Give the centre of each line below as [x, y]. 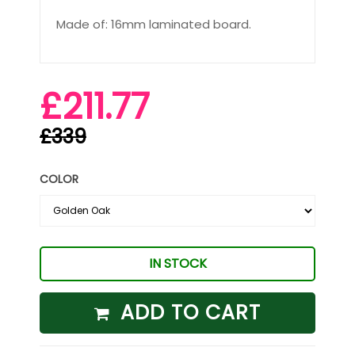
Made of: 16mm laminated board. [154, 24]
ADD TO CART [191, 312]
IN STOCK [177, 263]
